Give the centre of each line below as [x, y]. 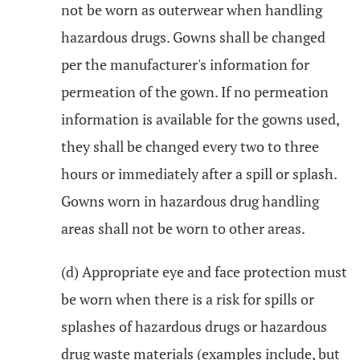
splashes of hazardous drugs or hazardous [194, 326]
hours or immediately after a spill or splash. [199, 174]
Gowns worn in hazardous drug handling [190, 201]
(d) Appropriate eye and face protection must [204, 272]
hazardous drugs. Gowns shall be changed [193, 37]
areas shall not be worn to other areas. [183, 228]
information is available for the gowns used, [200, 119]
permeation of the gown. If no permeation [195, 92]
